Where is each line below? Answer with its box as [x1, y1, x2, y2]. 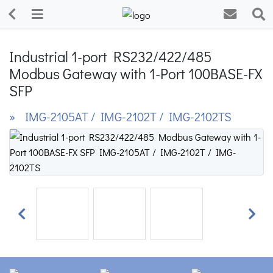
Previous [20, 214, 56, 227]
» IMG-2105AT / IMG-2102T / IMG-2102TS [9, 108, 232, 124]
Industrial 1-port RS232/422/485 [9, 47, 211, 66]
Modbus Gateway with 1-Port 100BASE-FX [9, 64, 262, 83]
